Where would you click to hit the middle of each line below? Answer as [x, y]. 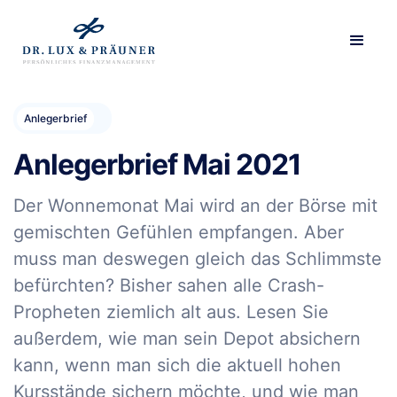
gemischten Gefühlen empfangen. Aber [179, 232]
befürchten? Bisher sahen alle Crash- [169, 285]
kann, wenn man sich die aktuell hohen [177, 365]
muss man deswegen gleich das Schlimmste [198, 259]
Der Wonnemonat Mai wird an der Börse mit [195, 206]
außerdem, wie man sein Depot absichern [187, 339]
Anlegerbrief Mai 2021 [157, 164]
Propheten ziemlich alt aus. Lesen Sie [171, 312]
